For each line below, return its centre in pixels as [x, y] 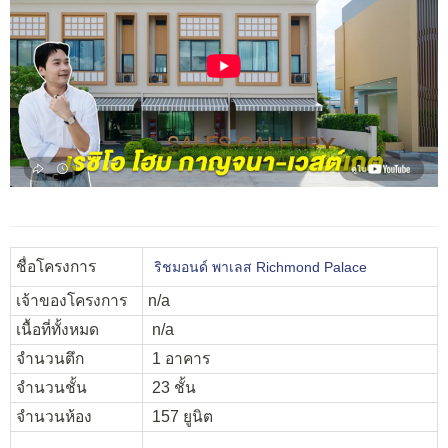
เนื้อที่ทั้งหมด [57, 329]
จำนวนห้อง [54, 416]
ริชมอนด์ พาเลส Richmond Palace [260, 266]
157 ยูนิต [180, 416]
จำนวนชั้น [51, 387]
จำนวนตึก [50, 358]
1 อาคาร [179, 358]
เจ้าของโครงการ [71, 300]
